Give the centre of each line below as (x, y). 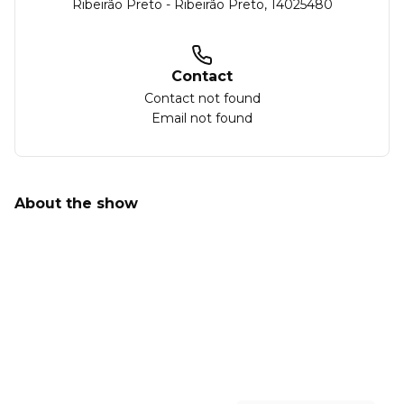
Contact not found (202, 98)
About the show (76, 203)
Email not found (202, 118)
